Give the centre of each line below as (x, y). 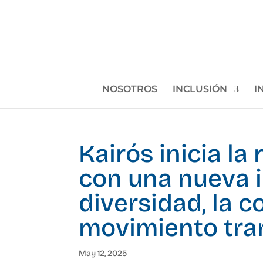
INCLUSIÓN (200, 89)
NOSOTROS (129, 89)
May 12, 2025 (103, 253)
